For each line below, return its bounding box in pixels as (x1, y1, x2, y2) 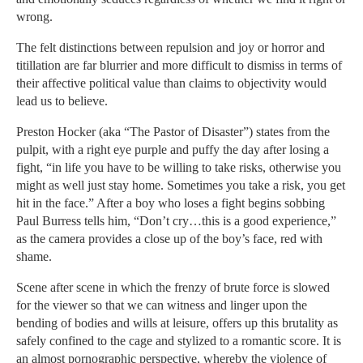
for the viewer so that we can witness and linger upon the (16, 298, 307, 313)
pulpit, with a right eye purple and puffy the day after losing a (16, 143, 329, 157)
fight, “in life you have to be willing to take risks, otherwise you (16, 160, 341, 175)
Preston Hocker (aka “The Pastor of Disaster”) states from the (16, 125, 330, 139)
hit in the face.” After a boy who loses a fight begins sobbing (16, 196, 325, 211)
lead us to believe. (16, 94, 108, 109)
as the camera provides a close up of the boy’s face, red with (16, 232, 322, 246)
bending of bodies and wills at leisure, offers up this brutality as (16, 316, 338, 331)
